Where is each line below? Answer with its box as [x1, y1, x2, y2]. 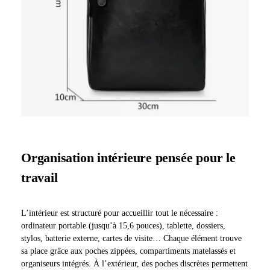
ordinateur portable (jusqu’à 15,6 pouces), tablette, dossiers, [21, 221, 225, 231]
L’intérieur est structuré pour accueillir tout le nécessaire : [21, 209, 218, 218]
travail [21, 170, 58, 186]
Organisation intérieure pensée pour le [21, 150, 236, 166]
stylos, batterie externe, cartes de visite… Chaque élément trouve [21, 234, 242, 243]
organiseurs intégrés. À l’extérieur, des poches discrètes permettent [21, 259, 248, 269]
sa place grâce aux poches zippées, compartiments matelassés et [21, 246, 236, 256]
